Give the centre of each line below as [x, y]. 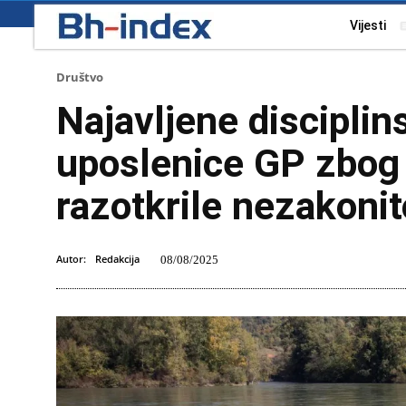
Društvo [80, 77]
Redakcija [117, 259]
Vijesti [368, 25]
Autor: [71, 259]
